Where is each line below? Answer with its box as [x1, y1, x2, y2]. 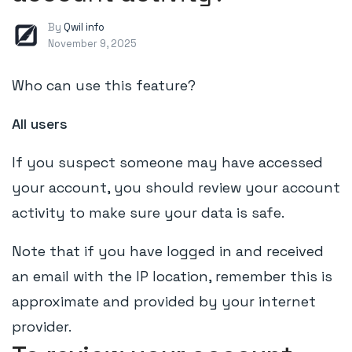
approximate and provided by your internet [12, 292, 316, 310]
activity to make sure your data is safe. [12, 203, 284, 222]
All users [12, 115, 68, 133]
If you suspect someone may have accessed [12, 153, 323, 171]
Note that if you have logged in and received [12, 242, 324, 260]
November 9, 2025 [48, 37, 137, 50]
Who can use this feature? [12, 76, 196, 94]
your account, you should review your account [12, 178, 340, 196]
